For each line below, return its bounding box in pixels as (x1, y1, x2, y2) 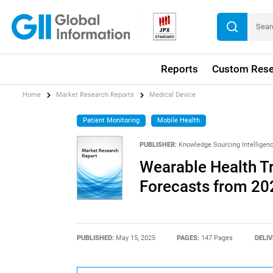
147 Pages (201, 233, 233, 242)
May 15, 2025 (115, 233, 155, 242)
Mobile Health (157, 116, 200, 124)
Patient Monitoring (83, 116, 140, 124)
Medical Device (149, 91, 196, 99)
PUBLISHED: (76, 233, 116, 242)
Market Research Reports (56, 91, 135, 99)
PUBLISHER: (139, 140, 177, 149)
